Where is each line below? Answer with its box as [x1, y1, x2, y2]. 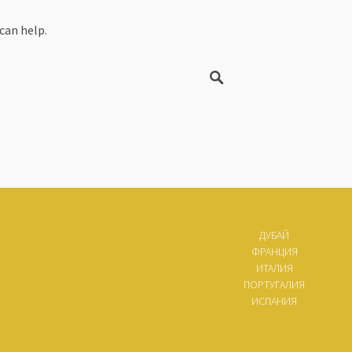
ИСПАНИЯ [251, 294, 297, 309]
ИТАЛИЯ [255, 261, 293, 276]
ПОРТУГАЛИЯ [244, 277, 305, 292]
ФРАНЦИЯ [251, 244, 298, 259]
